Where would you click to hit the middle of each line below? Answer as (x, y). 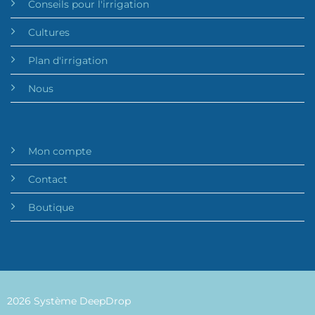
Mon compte (59, 151)
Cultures (49, 33)
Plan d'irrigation (67, 61)
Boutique (51, 207)
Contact (47, 179)
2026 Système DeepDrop (69, 301)
